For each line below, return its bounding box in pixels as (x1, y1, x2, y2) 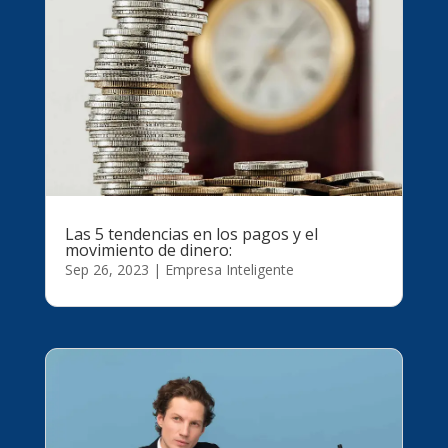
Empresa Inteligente (164, 260, 294, 280)
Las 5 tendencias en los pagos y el (64, 223, 318, 246)
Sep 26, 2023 (64, 260, 149, 280)
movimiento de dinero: (64, 239, 232, 262)
